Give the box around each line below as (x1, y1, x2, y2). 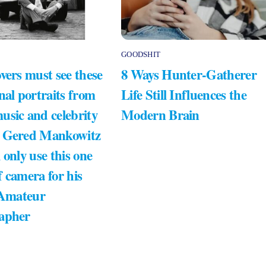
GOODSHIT (121, 49, 161, 59)
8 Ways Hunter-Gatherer (121, 64, 256, 85)
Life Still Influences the (121, 84, 246, 105)
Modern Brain (121, 104, 199, 125)
